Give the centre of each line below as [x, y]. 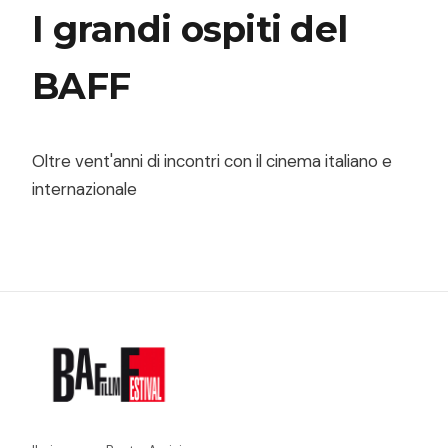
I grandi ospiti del [190, 28]
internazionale [84, 188]
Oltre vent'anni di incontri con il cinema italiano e [212, 160]
